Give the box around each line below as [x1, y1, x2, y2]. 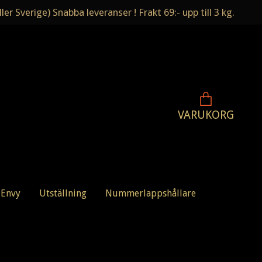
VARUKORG [178, 108, 234, 122]
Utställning [39, 188, 87, 199]
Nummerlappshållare [105, 188, 196, 199]
